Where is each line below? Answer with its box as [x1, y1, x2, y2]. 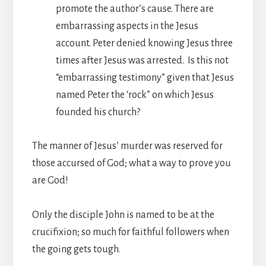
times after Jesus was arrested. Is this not [55, 55, 229, 66]
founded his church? [55, 106, 142, 118]
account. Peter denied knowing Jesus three [55, 37, 233, 49]
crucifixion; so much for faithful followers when [31, 226, 229, 237]
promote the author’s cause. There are [55, 3, 214, 14]
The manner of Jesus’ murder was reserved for [31, 140, 223, 151]
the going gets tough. [31, 243, 122, 255]
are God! [31, 175, 70, 186]
